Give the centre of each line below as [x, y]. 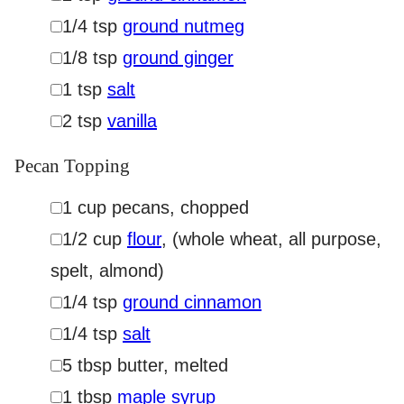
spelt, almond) [107, 271]
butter [140, 365]
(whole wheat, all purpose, [277, 239]
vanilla [132, 121]
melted [201, 365]
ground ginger [178, 58]
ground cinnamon [192, 302]
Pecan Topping [72, 166]
